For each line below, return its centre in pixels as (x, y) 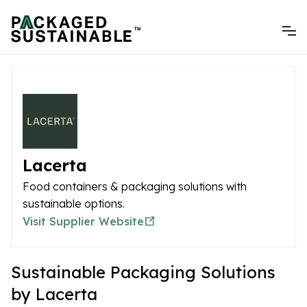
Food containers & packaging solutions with (135, 186)
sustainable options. (74, 204)
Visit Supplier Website (83, 221)
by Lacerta (54, 294)
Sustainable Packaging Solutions (143, 272)
